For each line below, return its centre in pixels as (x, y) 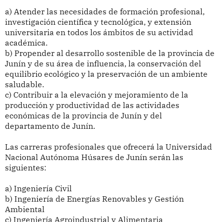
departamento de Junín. (50, 126)
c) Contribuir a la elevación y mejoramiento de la (96, 95)
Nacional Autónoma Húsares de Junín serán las (94, 157)
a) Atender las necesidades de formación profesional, (105, 12)
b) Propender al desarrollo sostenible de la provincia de (110, 53)
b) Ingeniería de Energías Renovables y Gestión (94, 199)
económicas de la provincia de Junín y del (83, 116)
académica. (26, 43)
